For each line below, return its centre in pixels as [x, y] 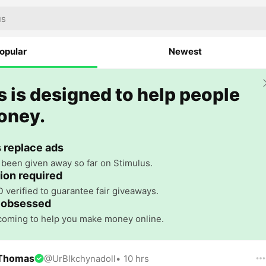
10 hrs [136, 258]
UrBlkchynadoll [84, 258]
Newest [185, 51]
